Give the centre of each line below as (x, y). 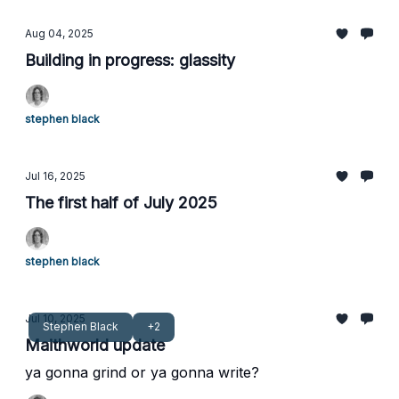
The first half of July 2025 (121, 203)
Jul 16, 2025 (55, 176)
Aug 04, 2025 (59, 33)
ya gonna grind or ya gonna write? (142, 372)
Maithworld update (95, 345)
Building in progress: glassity (130, 60)
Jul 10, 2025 (55, 318)
